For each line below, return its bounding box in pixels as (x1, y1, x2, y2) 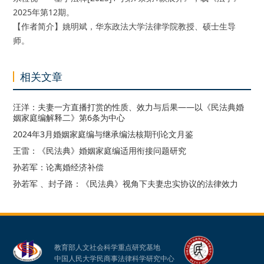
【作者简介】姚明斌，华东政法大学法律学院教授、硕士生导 (13, 20, 236, 32)
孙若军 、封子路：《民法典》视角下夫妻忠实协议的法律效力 (13, 177, 239, 189)
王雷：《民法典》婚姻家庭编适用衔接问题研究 (13, 144, 187, 156)
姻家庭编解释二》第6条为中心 (13, 111, 126, 123)
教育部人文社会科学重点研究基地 (54, 242, 161, 252)
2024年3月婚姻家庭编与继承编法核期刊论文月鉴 (13, 128, 194, 140)
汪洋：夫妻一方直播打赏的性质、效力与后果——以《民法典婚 (13, 101, 245, 113)
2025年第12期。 (13, 6, 75, 18)
